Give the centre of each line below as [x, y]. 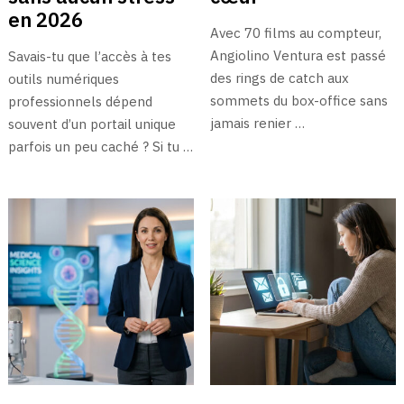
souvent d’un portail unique [92, 124]
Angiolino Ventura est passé [298, 56]
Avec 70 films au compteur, [295, 33]
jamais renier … [257, 124]
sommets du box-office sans [298, 101]
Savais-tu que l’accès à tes [89, 57]
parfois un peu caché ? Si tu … [100, 147]
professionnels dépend [80, 102]
